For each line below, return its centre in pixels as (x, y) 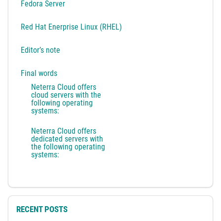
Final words (39, 73)
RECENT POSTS (42, 209)
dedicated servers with (67, 139)
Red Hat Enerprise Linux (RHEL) (72, 27)
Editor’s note (41, 50)
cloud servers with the (66, 95)
